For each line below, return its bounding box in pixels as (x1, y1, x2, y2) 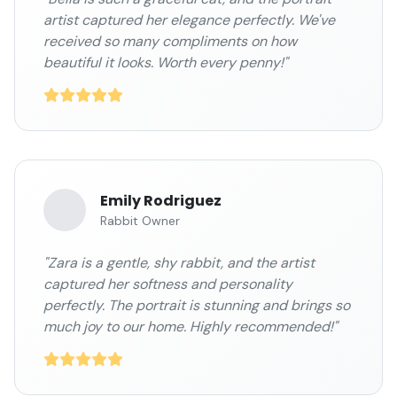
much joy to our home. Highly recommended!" (43, 317, 338, 336)
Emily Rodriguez (100, 191, 222, 211)
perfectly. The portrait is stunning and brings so (43, 296, 350, 315)
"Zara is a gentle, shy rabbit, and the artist (43, 253, 315, 272)
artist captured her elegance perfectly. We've (43, 11, 335, 29)
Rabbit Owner (100, 213, 180, 229)
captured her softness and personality (43, 275, 292, 293)
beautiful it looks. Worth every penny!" (43, 53, 288, 72)
